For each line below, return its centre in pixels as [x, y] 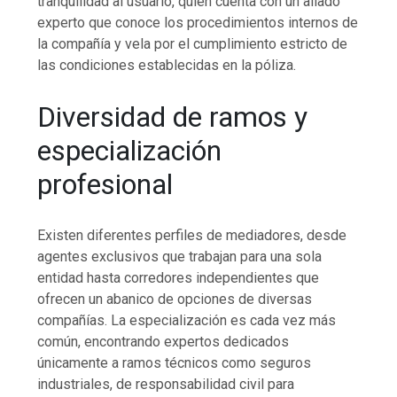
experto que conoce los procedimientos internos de [198, 23]
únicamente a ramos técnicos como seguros [175, 362]
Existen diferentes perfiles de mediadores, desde [192, 235]
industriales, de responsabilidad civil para [166, 384]
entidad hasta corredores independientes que [179, 277]
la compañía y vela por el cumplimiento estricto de [193, 44]
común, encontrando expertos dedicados [163, 341]
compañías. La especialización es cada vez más [187, 320]
